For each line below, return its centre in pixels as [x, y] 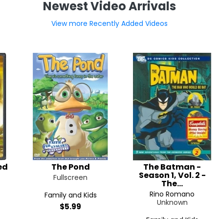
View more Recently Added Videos [109, 23]
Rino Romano [172, 194]
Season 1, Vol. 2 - [172, 175]
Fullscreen [70, 177]
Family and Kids [70, 195]
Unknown [172, 202]
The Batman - [172, 167]
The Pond [70, 167]
